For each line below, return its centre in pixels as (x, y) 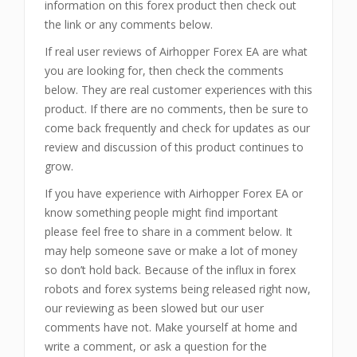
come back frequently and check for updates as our (177, 127)
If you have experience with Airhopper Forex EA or (174, 193)
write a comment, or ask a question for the (156, 346)
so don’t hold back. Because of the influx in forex (170, 269)
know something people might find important (161, 212)
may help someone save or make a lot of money (171, 250)
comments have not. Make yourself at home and (171, 327)
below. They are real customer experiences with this (178, 89)
